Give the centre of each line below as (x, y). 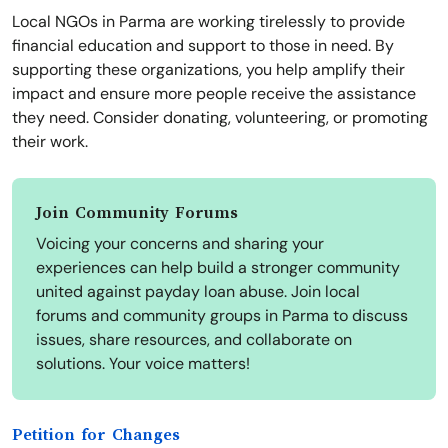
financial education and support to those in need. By (203, 46)
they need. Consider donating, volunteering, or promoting (220, 118)
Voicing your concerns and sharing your (180, 244)
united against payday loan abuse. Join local (198, 292)
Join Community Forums (137, 213)
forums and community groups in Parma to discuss (222, 316)
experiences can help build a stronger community (218, 268)
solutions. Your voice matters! (143, 364)
